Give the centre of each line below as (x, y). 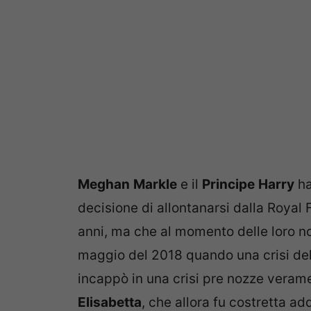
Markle (155, 184)
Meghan (104, 184)
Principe (228, 184)
